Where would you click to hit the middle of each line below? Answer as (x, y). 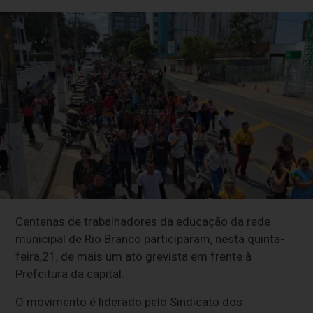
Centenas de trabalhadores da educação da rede (143, 221)
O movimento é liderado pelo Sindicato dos (129, 301)
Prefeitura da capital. (70, 274)
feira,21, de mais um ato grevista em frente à (134, 256)
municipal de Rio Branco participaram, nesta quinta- (150, 239)
